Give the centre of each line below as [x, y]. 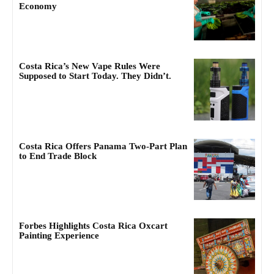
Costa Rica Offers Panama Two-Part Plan [103, 146]
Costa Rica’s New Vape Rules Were [90, 66]
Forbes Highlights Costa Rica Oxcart [93, 226]
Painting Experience [59, 236]
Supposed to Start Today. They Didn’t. [95, 76]
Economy [38, 6]
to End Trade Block [58, 156]
